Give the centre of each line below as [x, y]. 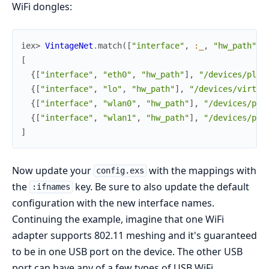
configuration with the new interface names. [113, 203]
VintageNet [69, 45]
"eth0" [117, 74]
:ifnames [51, 187]
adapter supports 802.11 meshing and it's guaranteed [134, 235]
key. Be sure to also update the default [161, 186]
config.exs [120, 171]
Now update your [53, 170]
